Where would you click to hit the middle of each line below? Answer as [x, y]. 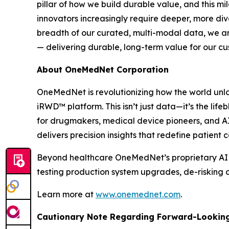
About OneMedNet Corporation [103, 70]
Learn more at [66, 194]
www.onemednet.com [138, 194]
